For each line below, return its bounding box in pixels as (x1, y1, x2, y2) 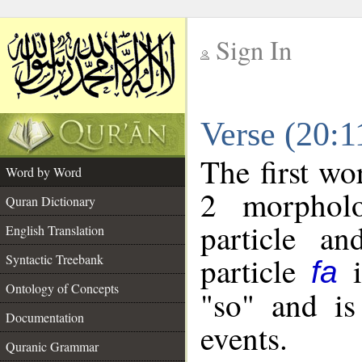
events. (200, 317, 288, 359)
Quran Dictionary (6, 192, 95, 209)
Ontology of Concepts (6, 280, 119, 297)
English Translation (6, 221, 104, 238)
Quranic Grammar (6, 338, 99, 355)
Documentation (6, 309, 84, 326)
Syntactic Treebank (6, 250, 103, 267)
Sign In (216, 32, 292, 67)
